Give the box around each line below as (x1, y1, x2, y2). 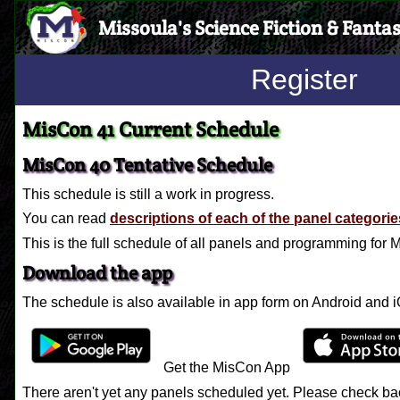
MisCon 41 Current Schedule (22, 115, 279, 143)
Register (251, 63, 359, 96)
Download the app (22, 261, 172, 286)
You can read (22, 211, 110, 227)
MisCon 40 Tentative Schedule (22, 153, 272, 178)
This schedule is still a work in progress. (22, 186, 274, 202)
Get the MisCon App (160, 360, 294, 376)
